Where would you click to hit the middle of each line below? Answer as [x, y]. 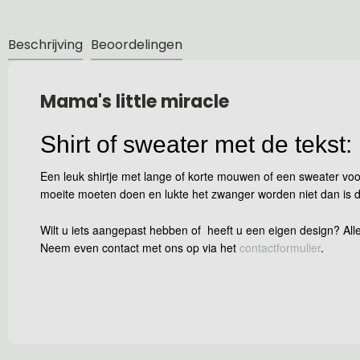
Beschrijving [45, 45]
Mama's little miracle [135, 102]
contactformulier [280, 247]
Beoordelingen [137, 45]
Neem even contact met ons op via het [140, 247]
